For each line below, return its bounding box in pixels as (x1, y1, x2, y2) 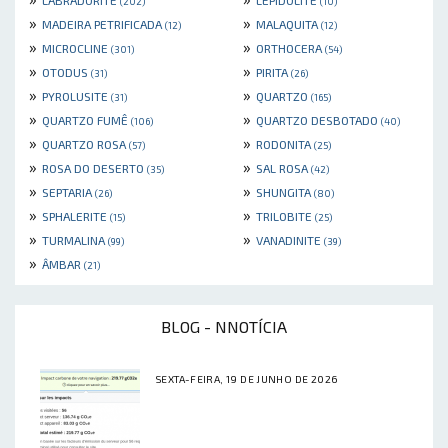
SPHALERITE (42, 209, 110, 224)
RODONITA (256, 137, 314, 152)
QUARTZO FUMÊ (42, 113, 131, 128)
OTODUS (42, 65, 91, 80)
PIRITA (256, 65, 291, 80)
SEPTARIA (42, 185, 95, 200)
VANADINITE (256, 233, 324, 248)
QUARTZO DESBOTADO (256, 113, 381, 128)
